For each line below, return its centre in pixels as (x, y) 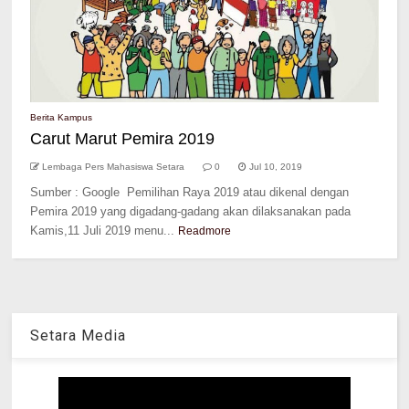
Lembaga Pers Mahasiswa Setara (114, 167)
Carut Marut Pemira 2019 (123, 139)
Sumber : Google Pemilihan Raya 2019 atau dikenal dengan (190, 192)
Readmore (205, 231)
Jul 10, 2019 (276, 167)
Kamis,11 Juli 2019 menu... (103, 231)
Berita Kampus (62, 117)
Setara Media (79, 336)
